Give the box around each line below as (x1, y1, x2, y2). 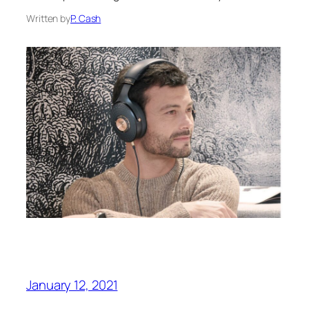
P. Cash (70, 11, 101, 25)
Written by (26, 11, 70, 25)
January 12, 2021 (26, 275, 118, 294)
